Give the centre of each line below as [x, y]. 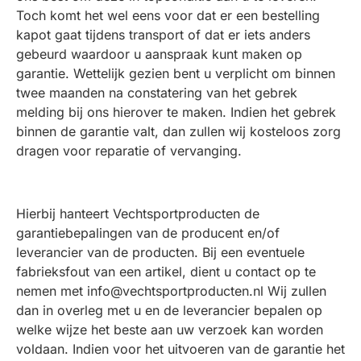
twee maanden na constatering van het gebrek [157, 93]
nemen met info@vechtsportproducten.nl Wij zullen [171, 291]
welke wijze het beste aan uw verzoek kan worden [170, 330]
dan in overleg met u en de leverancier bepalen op [169, 310]
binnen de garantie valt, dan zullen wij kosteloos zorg [178, 131]
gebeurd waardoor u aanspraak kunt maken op [159, 54]
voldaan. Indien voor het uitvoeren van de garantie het [180, 349]
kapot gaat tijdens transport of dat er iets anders [163, 35]
